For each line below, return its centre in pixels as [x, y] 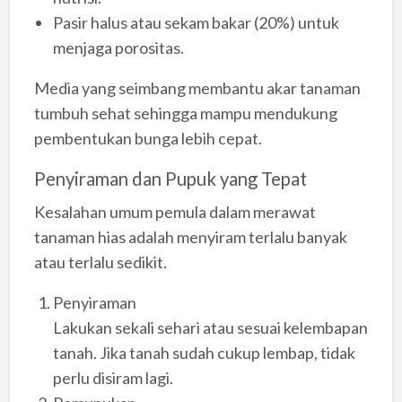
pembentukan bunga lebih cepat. [148, 139]
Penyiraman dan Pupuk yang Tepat [170, 179]
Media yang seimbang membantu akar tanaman [197, 88]
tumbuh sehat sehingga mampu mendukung [185, 114]
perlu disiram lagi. [113, 377]
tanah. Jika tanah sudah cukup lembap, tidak [204, 352]
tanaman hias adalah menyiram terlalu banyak [190, 236]
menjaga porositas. [118, 48]
